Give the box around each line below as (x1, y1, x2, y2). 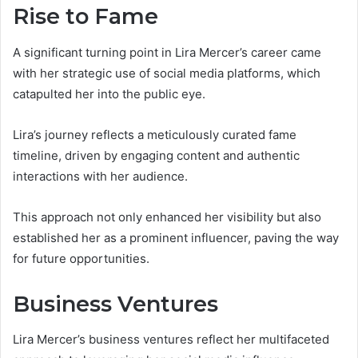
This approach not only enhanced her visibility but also (13, 209, 321, 225)
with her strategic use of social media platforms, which (13, 65, 320, 81)
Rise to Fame (13, 3, 158, 30)
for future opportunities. (13, 250, 149, 266)
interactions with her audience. (13, 168, 188, 184)
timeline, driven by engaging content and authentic (13, 147, 300, 163)
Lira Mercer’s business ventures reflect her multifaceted (13, 332, 329, 348)
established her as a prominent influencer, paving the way (13, 229, 339, 245)
